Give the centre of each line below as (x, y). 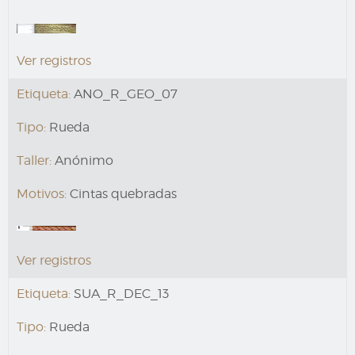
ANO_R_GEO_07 (124, 94)
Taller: (34, 161)
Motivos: (42, 194)
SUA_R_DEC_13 (120, 294)
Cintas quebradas (122, 194)
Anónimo (82, 161)
